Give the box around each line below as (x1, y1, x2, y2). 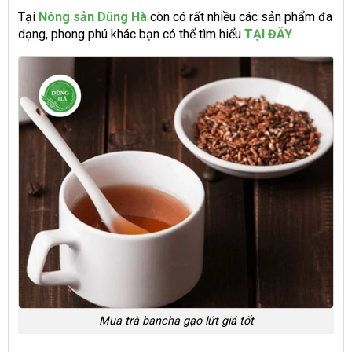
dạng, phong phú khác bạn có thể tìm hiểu (18, 27, 241, 42)
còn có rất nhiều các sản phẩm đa (147, 9, 332, 25)
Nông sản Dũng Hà (38, 9, 147, 25)
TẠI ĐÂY (244, 27, 292, 42)
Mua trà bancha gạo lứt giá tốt (98, 313, 254, 328)
